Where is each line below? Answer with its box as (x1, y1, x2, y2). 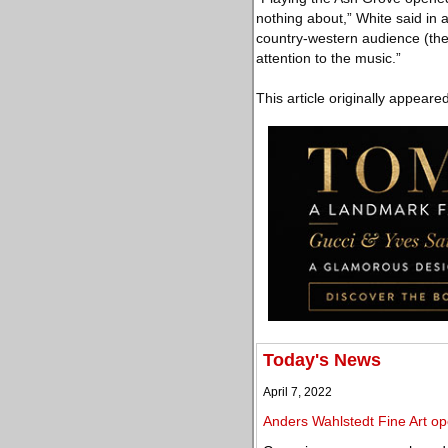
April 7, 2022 (263, 385, 332, 399)
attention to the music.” (256, 50, 401, 66)
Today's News (263, 350, 381, 370)
